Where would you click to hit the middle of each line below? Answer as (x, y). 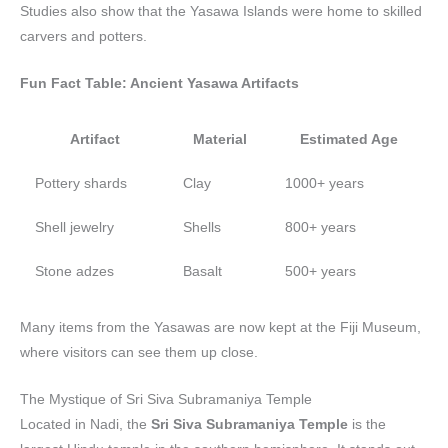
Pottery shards (80, 184)
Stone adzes (74, 272)
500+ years (320, 272)
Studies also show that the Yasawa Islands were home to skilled (221, 11)
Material (219, 140)
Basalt (202, 272)
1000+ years (324, 184)
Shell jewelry (74, 228)
